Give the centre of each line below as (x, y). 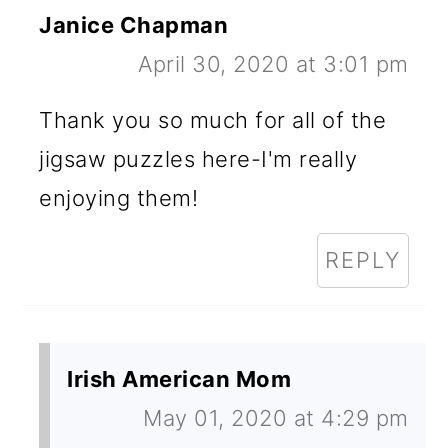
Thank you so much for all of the (213, 119)
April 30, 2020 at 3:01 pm (273, 63)
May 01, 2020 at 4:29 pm (276, 417)
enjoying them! (119, 197)
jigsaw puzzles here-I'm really (198, 158)
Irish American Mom (179, 378)
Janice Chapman (134, 24)
